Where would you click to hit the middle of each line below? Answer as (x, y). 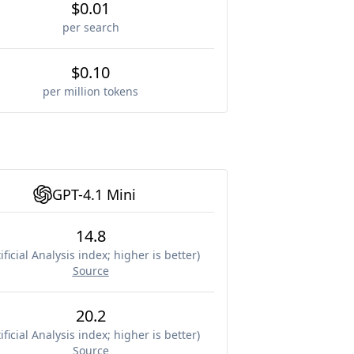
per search (90, 27)
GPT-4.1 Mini (94, 194)
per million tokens (90, 91)
